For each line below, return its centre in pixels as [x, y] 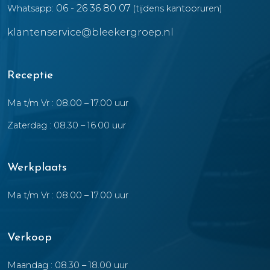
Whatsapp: [32, 8]
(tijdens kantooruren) [177, 8]
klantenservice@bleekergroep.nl [90, 32]
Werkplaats [37, 168]
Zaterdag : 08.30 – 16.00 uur [67, 125]
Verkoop [30, 238]
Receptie [30, 76]
